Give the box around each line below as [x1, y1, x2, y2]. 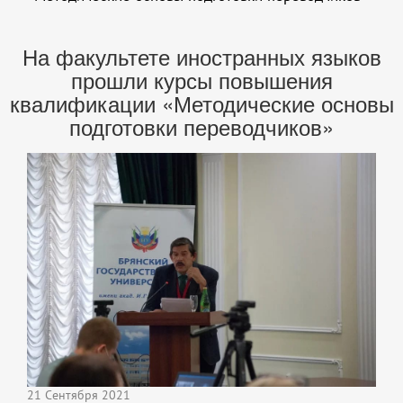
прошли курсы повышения [70, 64, 333, 96]
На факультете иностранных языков [22, 40, 381, 73]
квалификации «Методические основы [9, 87, 394, 120]
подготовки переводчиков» [69, 111, 334, 143]
